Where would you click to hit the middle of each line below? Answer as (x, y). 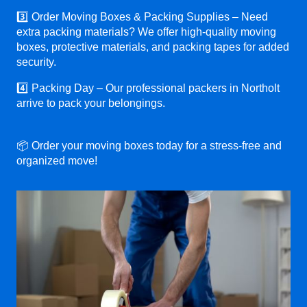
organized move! (57, 160)
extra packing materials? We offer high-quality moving (146, 32)
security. (36, 62)
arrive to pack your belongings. (91, 103)
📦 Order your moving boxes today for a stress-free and (149, 145)
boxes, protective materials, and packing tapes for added (153, 47)
